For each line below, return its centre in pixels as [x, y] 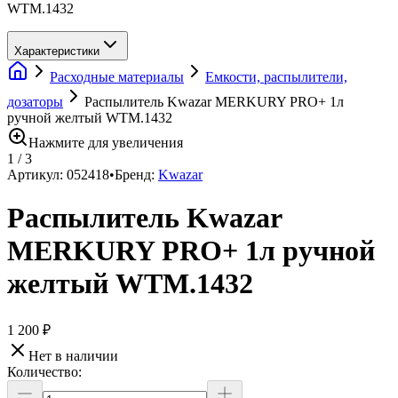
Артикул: [37, 175]
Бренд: [135, 175]
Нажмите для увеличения [106, 143]
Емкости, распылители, [276, 77]
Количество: [44, 371]
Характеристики [57, 51]
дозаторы [35, 102]
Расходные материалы [117, 77]
